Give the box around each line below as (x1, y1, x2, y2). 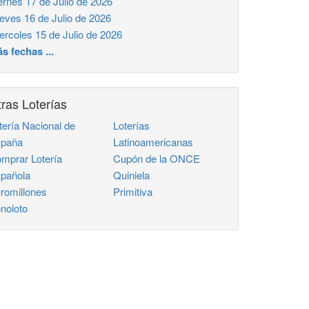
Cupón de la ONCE (113, 151, 201, 166)
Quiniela (113, 168, 150, 182)
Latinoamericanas (113, 134, 194, 149)
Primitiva (113, 184, 153, 199)
